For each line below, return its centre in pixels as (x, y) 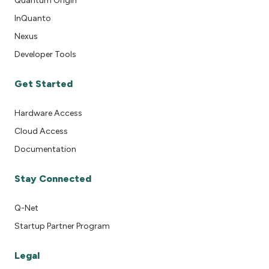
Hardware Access (48, 113)
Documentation (45, 150)
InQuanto (33, 19)
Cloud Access (41, 131)
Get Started (44, 84)
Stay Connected (53, 179)
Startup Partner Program (62, 226)
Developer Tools (45, 55)
